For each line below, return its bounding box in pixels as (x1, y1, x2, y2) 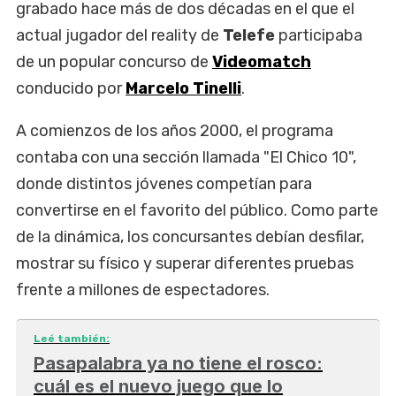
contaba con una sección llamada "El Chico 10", (16, 147, 356, 167)
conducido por (16, 78, 126, 98)
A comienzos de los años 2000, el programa (16, 120, 333, 141)
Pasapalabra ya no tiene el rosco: (34, 352, 323, 374)
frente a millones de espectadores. (16, 279, 270, 300)
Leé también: (34, 331, 110, 345)
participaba (275, 25, 362, 45)
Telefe (223, 25, 275, 45)
